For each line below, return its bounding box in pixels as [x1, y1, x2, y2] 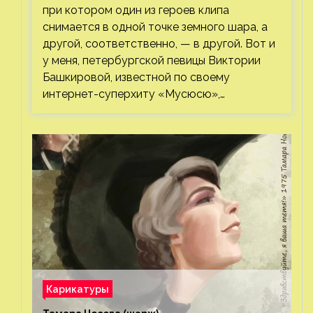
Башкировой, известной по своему [43, 71, 230, 84]
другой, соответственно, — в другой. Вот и [43, 37, 275, 50]
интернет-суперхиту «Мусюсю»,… [43, 87, 225, 101]
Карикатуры [46, 283, 109, 295]
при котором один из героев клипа [43, 3, 229, 17]
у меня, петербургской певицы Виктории [43, 54, 261, 67]
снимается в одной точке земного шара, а [43, 20, 268, 34]
